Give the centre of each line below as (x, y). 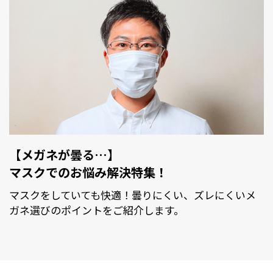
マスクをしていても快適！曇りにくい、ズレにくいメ (133, 194)
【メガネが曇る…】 (64, 154)
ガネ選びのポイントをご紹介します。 (97, 210)
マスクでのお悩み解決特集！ (88, 172)
